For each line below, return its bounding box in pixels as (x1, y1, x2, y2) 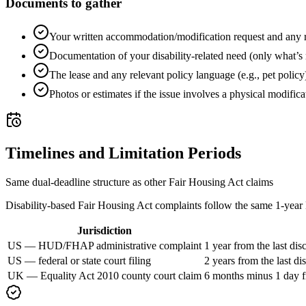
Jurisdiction (77, 224, 132, 236)
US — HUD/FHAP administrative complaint (8, 239, 201, 251)
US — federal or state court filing (8, 254, 151, 266)
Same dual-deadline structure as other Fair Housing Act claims (5, 176, 273, 188)
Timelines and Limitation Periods (5, 143, 241, 162)
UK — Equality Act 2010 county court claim (8, 269, 201, 281)
